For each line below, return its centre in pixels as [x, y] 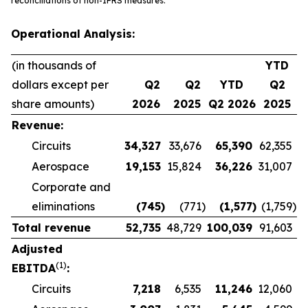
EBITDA [34, 268]
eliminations [63, 206]
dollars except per [60, 85]
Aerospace [60, 166]
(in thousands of [54, 65]
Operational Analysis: [73, 34]
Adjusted [37, 249]
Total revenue [51, 228]
